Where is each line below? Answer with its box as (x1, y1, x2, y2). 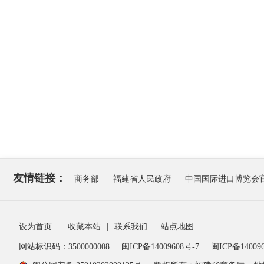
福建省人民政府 (113, 174, 171, 183)
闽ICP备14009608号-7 (121, 242, 202, 251)
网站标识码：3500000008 (19, 242, 112, 251)
